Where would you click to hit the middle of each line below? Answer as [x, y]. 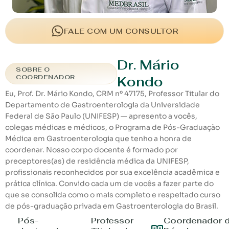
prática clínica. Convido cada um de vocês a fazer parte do [109, 184]
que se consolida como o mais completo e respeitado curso [113, 195]
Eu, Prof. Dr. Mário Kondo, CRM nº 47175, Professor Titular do [112, 94]
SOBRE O [33, 70]
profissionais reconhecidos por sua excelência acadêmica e [112, 173]
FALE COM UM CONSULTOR [121, 31]
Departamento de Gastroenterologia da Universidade [102, 105]
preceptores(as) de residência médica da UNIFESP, [97, 161]
